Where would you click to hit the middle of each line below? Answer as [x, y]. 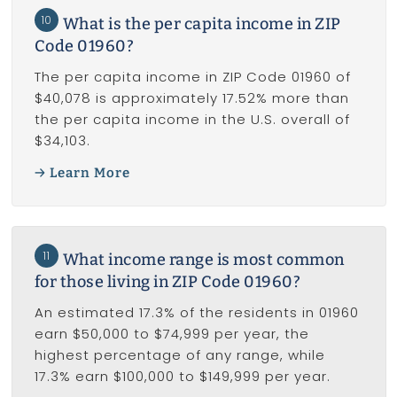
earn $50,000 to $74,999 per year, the [171, 333]
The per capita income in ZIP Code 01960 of [192, 76]
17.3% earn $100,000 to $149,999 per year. [182, 376]
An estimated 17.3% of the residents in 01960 [196, 312]
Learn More [90, 173]
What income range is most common [203, 259]
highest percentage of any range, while [179, 354]
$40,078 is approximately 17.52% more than [191, 97]
